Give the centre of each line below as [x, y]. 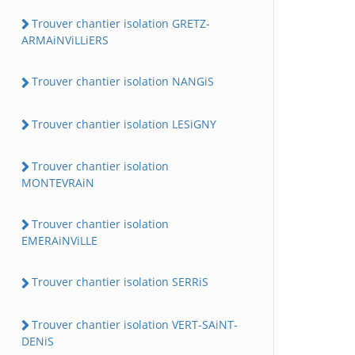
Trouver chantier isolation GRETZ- [121, 23]
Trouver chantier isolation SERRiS [120, 282]
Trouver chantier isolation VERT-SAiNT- [135, 324]
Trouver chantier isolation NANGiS [123, 82]
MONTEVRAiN [58, 183]
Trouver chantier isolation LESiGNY [124, 124]
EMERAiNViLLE [59, 241]
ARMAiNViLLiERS [65, 40]
